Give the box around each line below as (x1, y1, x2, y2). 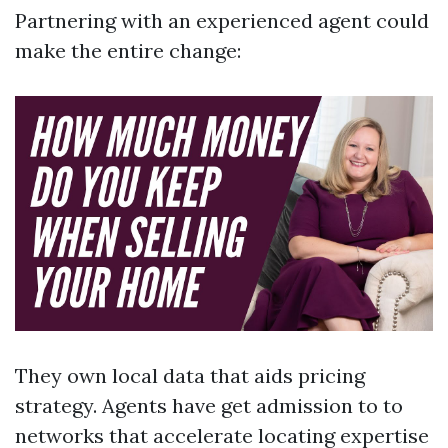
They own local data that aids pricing (15, 363, 365, 389)
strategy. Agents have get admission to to (15, 393, 403, 419)
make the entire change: (15, 38, 241, 64)
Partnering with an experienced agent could (15, 8, 429, 34)
